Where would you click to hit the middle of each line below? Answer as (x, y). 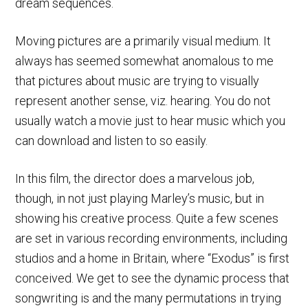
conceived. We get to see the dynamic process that (153, 278)
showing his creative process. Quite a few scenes (147, 218)
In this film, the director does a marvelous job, (135, 178)
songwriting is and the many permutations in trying (148, 298)
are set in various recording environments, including (152, 238)
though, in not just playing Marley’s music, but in (140, 198)
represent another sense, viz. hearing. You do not (143, 100)
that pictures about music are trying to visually (137, 80)
